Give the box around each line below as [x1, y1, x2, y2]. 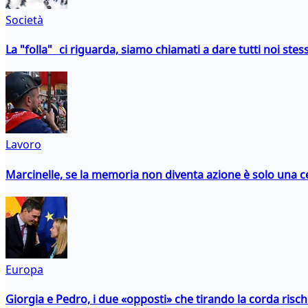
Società [5, 12, 43, 27]
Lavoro [5, 137, 41, 153]
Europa [5, 261, 43, 277]
